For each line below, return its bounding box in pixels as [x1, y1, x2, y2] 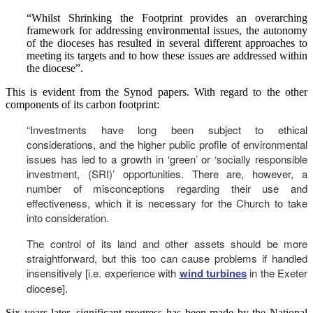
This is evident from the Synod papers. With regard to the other [6, 86, 307, 99]
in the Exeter [246, 265, 307, 281]
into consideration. [27, 210, 109, 226]
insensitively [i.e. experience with [27, 265, 180, 281]
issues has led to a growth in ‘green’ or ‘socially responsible [27, 152, 307, 167]
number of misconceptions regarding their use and [27, 181, 307, 196]
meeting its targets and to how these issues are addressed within [27, 50, 307, 62]
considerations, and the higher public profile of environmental [27, 137, 307, 152]
